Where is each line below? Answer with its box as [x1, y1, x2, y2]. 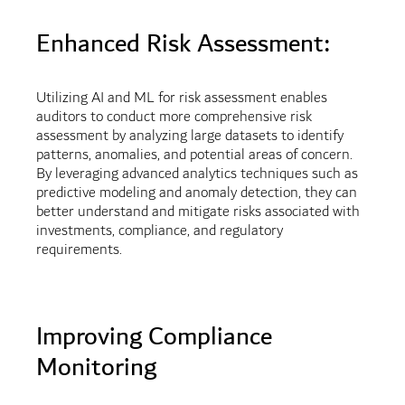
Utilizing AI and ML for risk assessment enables [35, 85, 327, 112]
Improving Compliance [35, 315, 272, 360]
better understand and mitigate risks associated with [35, 199, 360, 226]
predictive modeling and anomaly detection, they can [35, 180, 357, 207]
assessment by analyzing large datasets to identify [35, 123, 344, 150]
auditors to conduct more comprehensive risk [35, 104, 312, 131]
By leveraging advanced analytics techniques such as [35, 161, 358, 188]
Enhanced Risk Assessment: [35, 22, 329, 67]
